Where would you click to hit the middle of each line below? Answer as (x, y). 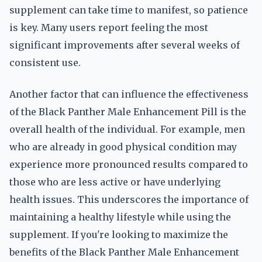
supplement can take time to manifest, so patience (129, 10)
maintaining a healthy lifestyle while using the (120, 217)
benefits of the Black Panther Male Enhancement (124, 252)
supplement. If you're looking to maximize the (119, 235)
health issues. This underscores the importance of (129, 199)
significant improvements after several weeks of (125, 45)
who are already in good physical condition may (123, 147)
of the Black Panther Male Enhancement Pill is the (128, 112)
